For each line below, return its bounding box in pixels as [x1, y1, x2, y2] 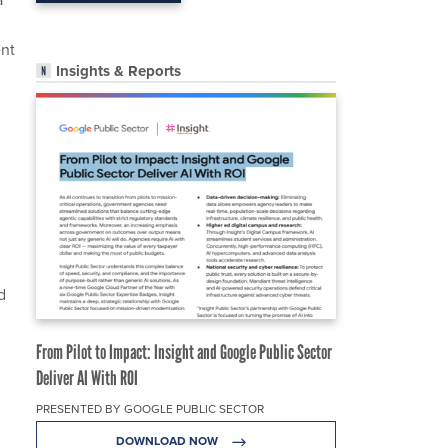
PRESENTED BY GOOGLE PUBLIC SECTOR [36, 400, 264, 418]
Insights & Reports [56, 60, 181, 83]
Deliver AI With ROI [36, 366, 138, 391]
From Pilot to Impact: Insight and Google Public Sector [36, 340, 332, 365]
